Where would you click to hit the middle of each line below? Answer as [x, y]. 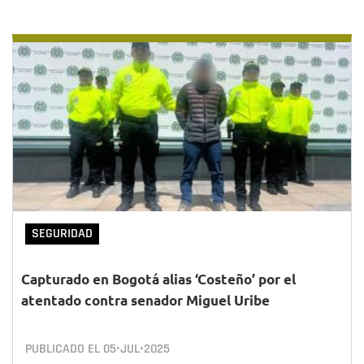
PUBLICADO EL [64, 349]
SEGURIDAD [62, 234]
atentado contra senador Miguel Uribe [145, 300]
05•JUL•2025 [136, 349]
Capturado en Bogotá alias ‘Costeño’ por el [158, 279]
